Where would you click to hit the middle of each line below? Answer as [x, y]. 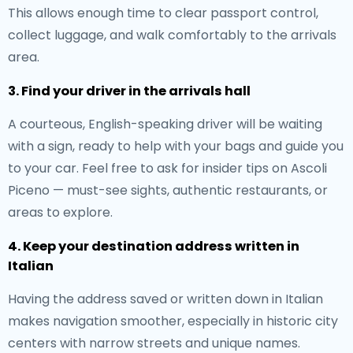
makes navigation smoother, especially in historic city [173, 321]
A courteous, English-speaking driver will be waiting [165, 124]
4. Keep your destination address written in [154, 246]
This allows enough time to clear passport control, [163, 13]
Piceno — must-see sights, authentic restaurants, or [168, 190]
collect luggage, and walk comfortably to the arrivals [172, 35]
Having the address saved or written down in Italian [165, 299]
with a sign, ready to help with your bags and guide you [176, 146]
